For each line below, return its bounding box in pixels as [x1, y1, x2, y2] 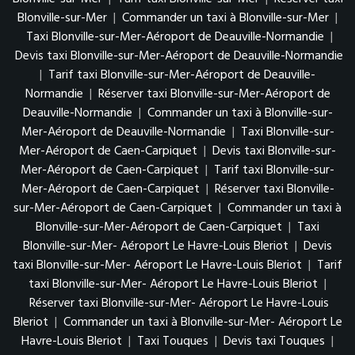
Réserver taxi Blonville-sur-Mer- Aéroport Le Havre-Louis [29, 292, 329, 314]
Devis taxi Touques [223, 330, 325, 352]
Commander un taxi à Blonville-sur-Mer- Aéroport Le [63, 311, 342, 333]
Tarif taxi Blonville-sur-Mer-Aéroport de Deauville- [48, 64, 315, 86]
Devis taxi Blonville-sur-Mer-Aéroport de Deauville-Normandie [15, 45, 343, 67]
